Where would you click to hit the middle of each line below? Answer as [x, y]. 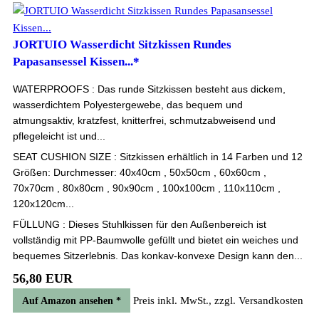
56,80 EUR [43, 278]
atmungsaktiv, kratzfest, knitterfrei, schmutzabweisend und [144, 120]
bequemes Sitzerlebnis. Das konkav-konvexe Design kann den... [158, 256]
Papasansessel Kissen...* [76, 62]
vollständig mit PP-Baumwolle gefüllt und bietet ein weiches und [156, 240]
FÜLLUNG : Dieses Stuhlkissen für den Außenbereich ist [140, 224]
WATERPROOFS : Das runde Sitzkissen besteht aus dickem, [149, 89]
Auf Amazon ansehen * [72, 301]
